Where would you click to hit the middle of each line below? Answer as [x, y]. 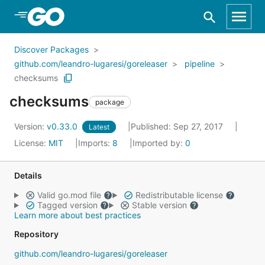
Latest [99, 127]
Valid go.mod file [69, 195]
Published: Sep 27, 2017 [178, 126]
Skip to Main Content [72, 16]
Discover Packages [51, 49]
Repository [36, 234]
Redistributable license [179, 195]
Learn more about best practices [77, 215]
